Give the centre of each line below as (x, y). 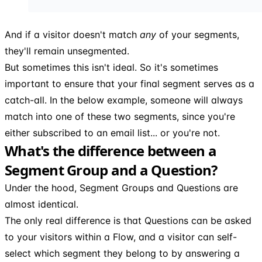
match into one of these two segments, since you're (120, 116)
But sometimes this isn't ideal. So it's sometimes (111, 67)
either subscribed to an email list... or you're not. (112, 132)
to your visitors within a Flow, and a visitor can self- (121, 237)
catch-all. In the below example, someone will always (124, 100)
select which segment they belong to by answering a (122, 253)
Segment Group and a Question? (111, 170)
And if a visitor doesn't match (72, 34)
